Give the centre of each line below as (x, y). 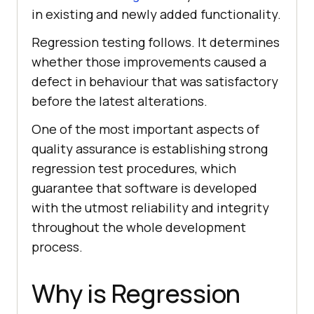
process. (57, 247)
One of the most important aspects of (145, 129)
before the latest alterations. (120, 101)
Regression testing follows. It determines (156, 42)
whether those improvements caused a (149, 62)
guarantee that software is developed (144, 188)
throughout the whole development (139, 227)
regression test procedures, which (134, 169)
